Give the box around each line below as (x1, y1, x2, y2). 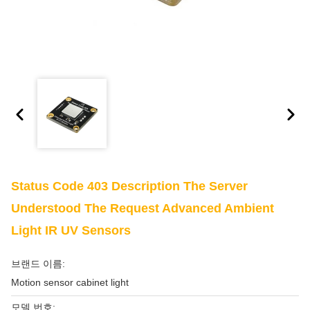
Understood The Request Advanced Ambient (11, 201, 274, 215)
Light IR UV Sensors (11, 224, 131, 237)
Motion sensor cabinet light (11, 277, 129, 288)
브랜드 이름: (11, 258, 65, 269)
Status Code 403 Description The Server (11, 179, 248, 193)
